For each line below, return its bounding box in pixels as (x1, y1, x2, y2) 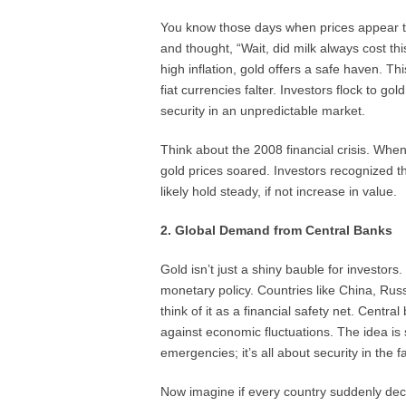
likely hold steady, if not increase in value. (160, 184, 397, 198)
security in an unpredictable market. (160, 103, 365, 118)
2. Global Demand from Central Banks (160, 223, 392, 237)
